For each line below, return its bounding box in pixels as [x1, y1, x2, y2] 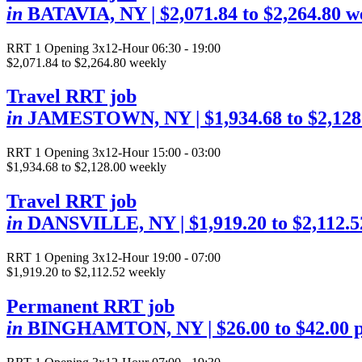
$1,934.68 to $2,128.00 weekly [6, 160, 166, 175]
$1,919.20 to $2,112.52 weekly [6, 265, 166, 280]
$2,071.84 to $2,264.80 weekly [6, 55, 166, 69]
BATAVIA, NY [27, 2, 146, 24]
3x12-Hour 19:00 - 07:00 [92, 250, 221, 265]
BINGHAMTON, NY [27, 318, 203, 339]
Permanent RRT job [6, 296, 175, 318]
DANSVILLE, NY [27, 213, 175, 234]
